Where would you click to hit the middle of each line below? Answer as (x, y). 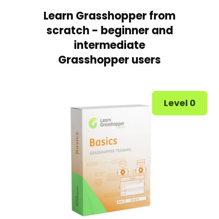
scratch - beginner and (109, 30)
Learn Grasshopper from (109, 16)
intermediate (109, 45)
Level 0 (180, 103)
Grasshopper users (109, 60)
